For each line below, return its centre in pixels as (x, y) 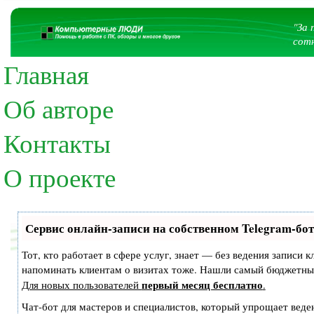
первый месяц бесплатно (202, 284)
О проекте (60, 177)
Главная (46, 74)
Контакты (57, 142)
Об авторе (59, 108)
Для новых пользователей (81, 284)
